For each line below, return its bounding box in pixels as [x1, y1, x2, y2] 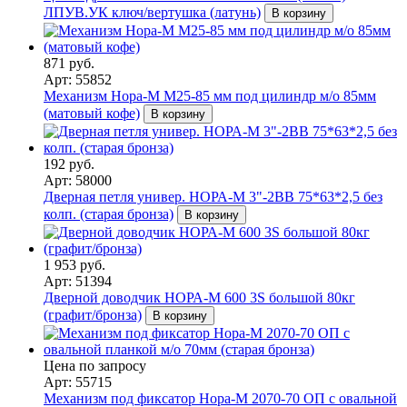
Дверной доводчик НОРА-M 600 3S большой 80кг [44, 289, 355, 305]
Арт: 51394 [44, 273, 112, 289]
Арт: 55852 [44, 71, 112, 87]
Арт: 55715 [44, 373, 112, 390]
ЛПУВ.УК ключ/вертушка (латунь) [44, 4, 261, 20]
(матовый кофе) [44, 104, 140, 121]
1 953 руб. [44, 256, 105, 273]
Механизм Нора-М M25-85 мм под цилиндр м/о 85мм [44, 87, 376, 104]
